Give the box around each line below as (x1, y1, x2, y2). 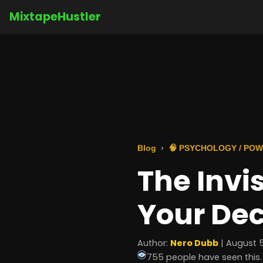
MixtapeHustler (9, 9, 100, 25)
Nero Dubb (170, 237, 218, 249)
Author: (137, 237, 170, 249)
